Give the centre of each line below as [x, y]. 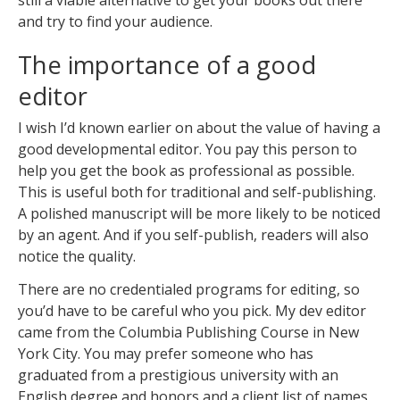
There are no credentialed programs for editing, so [189, 289]
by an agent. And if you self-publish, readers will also [193, 235]
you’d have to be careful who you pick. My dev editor [192, 310]
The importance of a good [167, 65]
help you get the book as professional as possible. [186, 171]
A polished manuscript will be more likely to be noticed [199, 214]
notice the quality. [77, 257]
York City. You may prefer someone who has [166, 353]
